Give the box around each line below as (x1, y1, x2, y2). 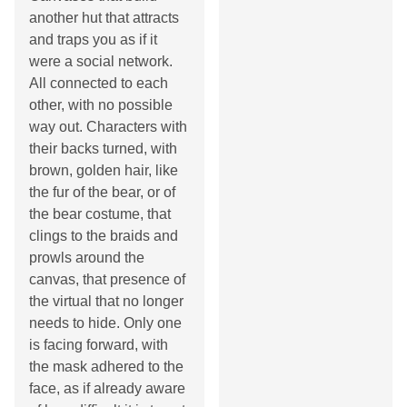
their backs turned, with (29, 141, 177, 156)
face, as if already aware (29, 381, 185, 396)
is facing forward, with (29, 337, 168, 352)
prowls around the (29, 250, 144, 265)
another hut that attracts (29, 10, 179, 25)
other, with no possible (29, 97, 173, 113)
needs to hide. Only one (29, 315, 182, 331)
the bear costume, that (29, 206, 171, 222)
